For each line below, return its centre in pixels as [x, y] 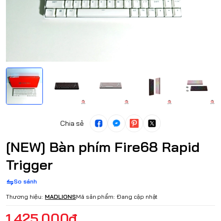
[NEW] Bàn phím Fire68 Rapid [103, 147]
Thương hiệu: [25, 197]
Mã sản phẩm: [95, 197]
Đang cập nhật [137, 197]
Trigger [29, 165]
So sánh [25, 182]
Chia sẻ [72, 124]
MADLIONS [60, 197]
